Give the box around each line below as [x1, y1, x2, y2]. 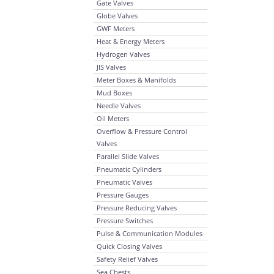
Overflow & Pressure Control [97, 127, 187, 136]
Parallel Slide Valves [97, 152, 159, 161]
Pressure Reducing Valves [97, 203, 177, 212]
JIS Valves [97, 62, 126, 72]
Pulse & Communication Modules [97, 229, 202, 238]
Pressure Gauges [97, 190, 149, 199]
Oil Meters [97, 114, 129, 123]
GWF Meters [97, 24, 135, 33]
